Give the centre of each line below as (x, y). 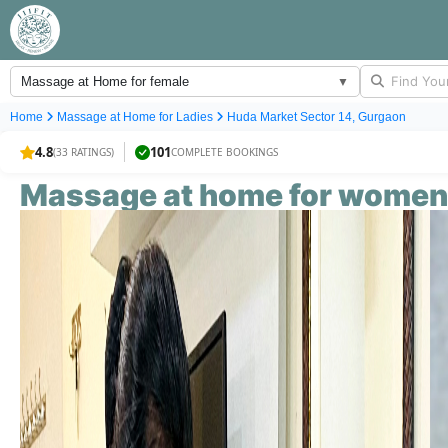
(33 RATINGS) (83, 151)
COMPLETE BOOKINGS (224, 151)
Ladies (194, 117)
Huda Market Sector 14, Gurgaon (316, 117)
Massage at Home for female (105, 81)
